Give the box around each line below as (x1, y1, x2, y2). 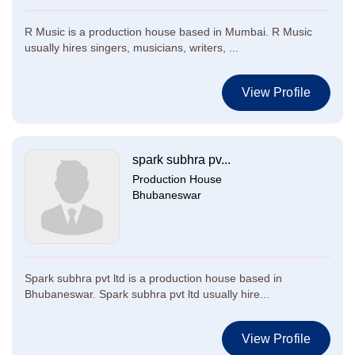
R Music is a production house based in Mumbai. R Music (25, 25, 312, 38)
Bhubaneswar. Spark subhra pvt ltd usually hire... (25, 288, 269, 300)
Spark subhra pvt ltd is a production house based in (25, 272, 282, 284)
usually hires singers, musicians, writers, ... (25, 41, 239, 54)
